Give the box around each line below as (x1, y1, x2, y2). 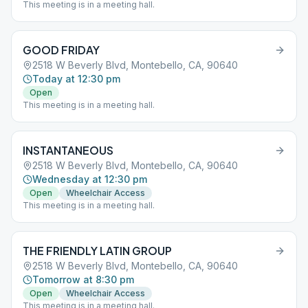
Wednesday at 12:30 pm (32, 173, 147, 185)
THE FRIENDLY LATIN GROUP (23, 243, 172, 258)
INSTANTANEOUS (23, 143, 113, 157)
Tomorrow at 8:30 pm (32, 274, 134, 285)
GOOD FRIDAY (23, 43, 100, 57)
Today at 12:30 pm (32, 73, 120, 85)
